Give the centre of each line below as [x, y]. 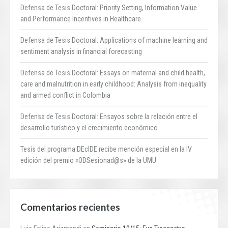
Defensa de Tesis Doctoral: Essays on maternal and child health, [113, 73]
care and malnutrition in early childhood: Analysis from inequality [113, 84]
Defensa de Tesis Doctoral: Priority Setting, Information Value [109, 8]
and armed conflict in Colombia [65, 95]
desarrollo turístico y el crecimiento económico [89, 128]
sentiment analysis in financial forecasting [81, 52]
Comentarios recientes [70, 207]
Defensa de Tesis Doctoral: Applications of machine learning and [114, 40]
